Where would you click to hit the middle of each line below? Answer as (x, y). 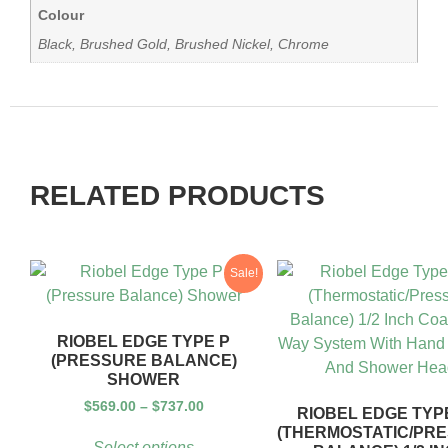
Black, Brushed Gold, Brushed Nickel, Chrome (184, 43)
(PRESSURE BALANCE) (143, 361)
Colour (61, 15)
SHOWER (143, 380)
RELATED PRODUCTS (177, 196)
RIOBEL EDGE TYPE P (143, 342)
